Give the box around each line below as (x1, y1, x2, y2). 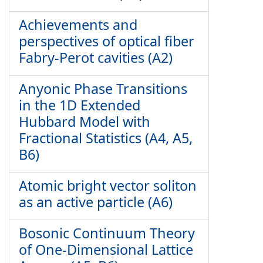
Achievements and (19, 15, 137, 34)
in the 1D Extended (19, 96, 140, 114)
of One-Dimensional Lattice (19, 240, 193, 259)
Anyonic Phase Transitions (19, 79, 187, 98)
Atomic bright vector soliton (19, 176, 197, 195)
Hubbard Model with (19, 112, 150, 131)
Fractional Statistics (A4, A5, (19, 129, 193, 147)
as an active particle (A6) (19, 193, 173, 211)
